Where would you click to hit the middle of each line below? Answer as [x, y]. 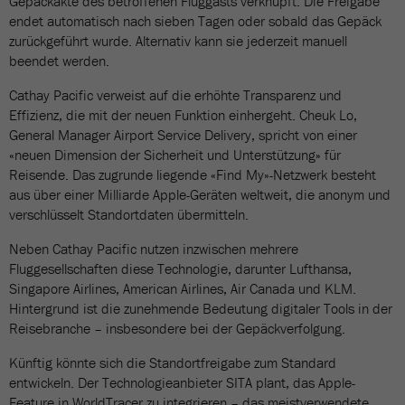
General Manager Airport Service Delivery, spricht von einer [183, 135]
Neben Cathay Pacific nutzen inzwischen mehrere [154, 249]
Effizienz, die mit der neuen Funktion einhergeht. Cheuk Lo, [183, 115]
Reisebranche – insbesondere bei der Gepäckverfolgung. [177, 328]
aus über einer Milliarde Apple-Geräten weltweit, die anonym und [200, 194]
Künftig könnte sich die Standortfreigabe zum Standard [173, 363]
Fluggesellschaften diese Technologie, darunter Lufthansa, [180, 268]
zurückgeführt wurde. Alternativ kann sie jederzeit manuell [178, 41]
